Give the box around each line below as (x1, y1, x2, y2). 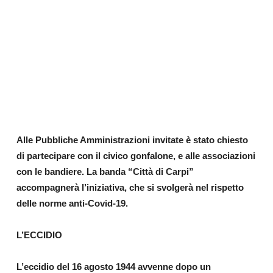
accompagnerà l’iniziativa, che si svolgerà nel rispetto (16, 182, 244, 193)
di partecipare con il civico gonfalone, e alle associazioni (16, 150, 255, 161)
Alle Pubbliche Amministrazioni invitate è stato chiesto (16, 134, 248, 145)
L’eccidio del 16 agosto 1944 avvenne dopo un (16, 261, 211, 272)
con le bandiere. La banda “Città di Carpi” (16, 166, 194, 177)
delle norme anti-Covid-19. (16, 197, 128, 208)
